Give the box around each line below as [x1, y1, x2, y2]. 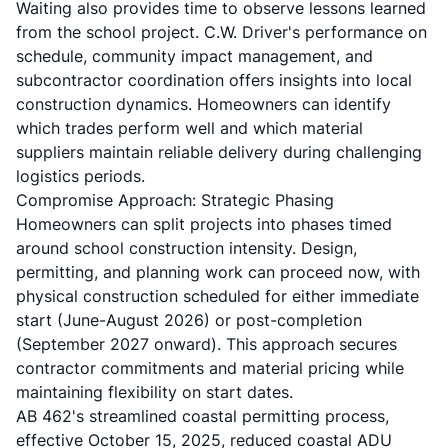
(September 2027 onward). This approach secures [16, 334, 397, 354]
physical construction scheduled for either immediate [16, 286, 419, 306]
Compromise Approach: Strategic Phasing [16, 190, 334, 210]
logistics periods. [16, 166, 145, 186]
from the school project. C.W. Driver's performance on [16, 22, 427, 42]
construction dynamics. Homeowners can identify [16, 94, 391, 114]
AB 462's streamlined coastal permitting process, [16, 406, 389, 426]
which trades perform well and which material [16, 118, 363, 138]
